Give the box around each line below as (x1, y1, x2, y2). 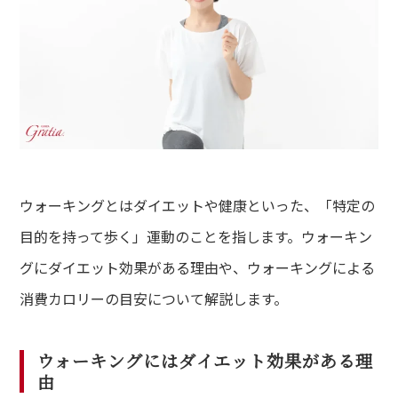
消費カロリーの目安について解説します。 (20, 288, 289, 310)
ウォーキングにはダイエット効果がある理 (37, 348, 373, 373)
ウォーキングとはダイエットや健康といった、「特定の (20, 195, 376, 217)
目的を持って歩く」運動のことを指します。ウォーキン (20, 226, 373, 248)
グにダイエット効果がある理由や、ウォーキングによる (20, 257, 376, 279)
